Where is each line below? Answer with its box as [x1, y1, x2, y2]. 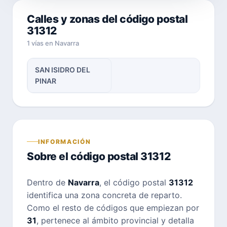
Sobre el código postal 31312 [27, 149, 171, 163]
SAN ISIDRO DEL [35, 65, 90, 74]
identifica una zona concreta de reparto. [27, 190, 182, 200]
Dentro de [27, 177, 68, 187]
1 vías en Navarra [27, 39, 79, 47]
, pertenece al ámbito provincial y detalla [36, 215, 194, 225]
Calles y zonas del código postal [27, 13, 188, 25]
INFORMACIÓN [38, 137, 91, 145]
